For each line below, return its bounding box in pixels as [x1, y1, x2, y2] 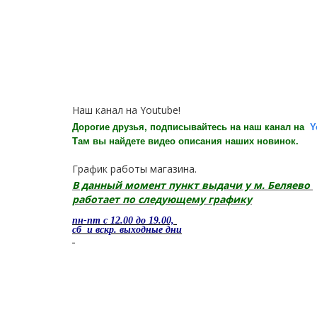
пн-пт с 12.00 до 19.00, [72, 215, 177, 226]
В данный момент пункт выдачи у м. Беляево [72, 178, 313, 192]
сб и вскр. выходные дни [72, 224, 182, 236]
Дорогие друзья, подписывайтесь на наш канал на [72, 122, 310, 133]
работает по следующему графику [72, 192, 252, 207]
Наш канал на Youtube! [72, 103, 180, 117]
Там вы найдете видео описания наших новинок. [72, 136, 299, 147]
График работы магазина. [72, 162, 197, 176]
